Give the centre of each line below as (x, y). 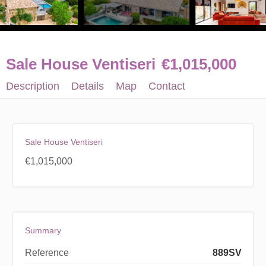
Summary (43, 230)
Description (33, 86)
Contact (167, 86)
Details (88, 86)
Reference (47, 252)
